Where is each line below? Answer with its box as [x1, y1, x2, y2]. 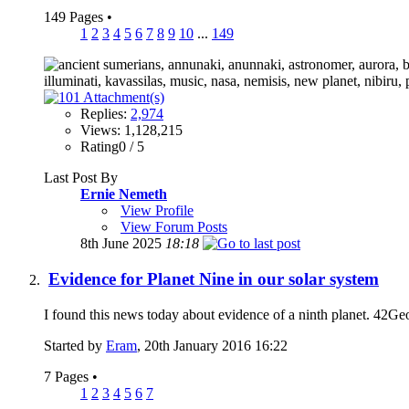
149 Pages [44, 9, 107, 26]
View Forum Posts [121, 219, 227, 236]
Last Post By [44, 170, 118, 186]
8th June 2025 [80, 236, 165, 252]
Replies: [80, 106, 131, 122]
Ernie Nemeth [80, 186, 167, 203]
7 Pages [44, 368, 92, 384]
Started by [44, 337, 106, 353]
